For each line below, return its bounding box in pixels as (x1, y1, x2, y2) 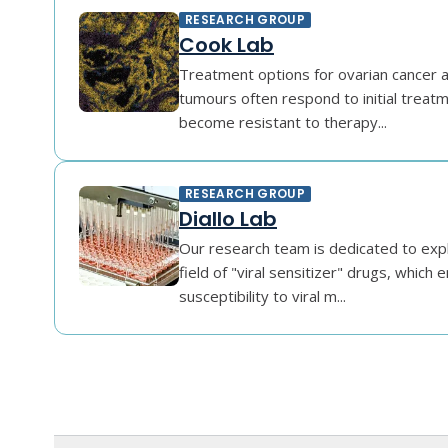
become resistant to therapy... (179, 112, 387, 132)
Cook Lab (179, 31, 274, 59)
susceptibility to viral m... (179, 286, 346, 306)
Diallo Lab (179, 205, 277, 233)
